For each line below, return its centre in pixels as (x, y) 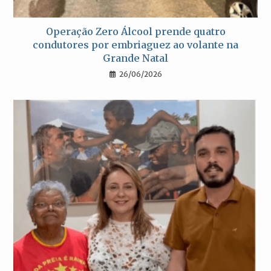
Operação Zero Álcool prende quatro (135, 32)
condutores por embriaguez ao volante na (135, 45)
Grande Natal (135, 58)
